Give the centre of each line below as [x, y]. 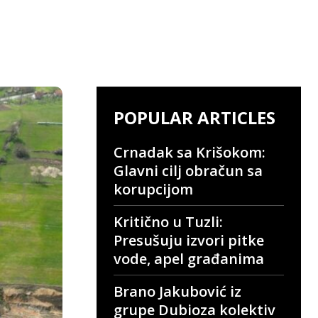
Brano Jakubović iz [177, 292]
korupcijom [153, 190]
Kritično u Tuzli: [168, 222]
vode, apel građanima [189, 259]
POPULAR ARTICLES [194, 118]
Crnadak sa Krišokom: [190, 153]
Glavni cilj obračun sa [188, 171]
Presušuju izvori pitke [189, 241]
